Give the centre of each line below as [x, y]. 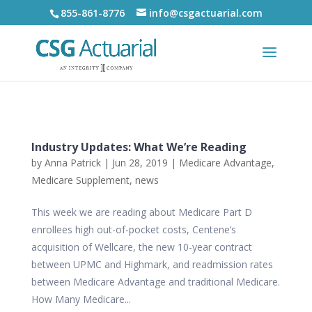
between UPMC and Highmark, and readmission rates [152, 264]
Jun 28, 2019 [140, 163]
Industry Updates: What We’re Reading [139, 147]
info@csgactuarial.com [205, 13]
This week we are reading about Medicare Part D [141, 212]
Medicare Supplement [80, 180]
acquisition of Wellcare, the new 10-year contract [141, 247]
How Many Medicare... [81, 299]
